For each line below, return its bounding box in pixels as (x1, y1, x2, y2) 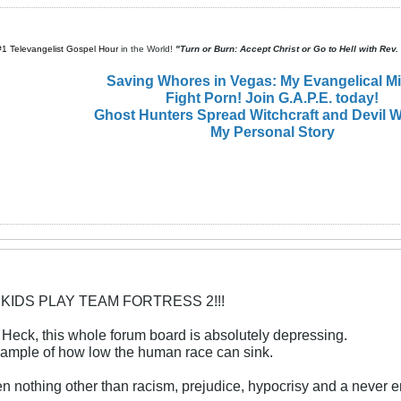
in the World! (117, 43, 175, 54)
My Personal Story (209, 123, 335, 140)
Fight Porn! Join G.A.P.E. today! (166, 89, 379, 106)
